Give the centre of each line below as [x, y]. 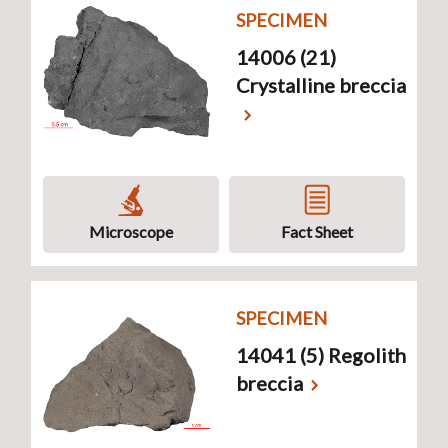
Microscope [131, 231]
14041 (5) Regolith [321, 354]
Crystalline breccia [321, 84]
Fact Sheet [317, 231]
